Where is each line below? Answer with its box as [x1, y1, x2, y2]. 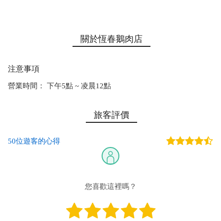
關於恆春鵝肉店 [80, 34, 143, 44]
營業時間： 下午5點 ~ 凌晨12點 [8, 82, 111, 90]
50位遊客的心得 [8, 137, 60, 146]
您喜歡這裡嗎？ [84, 183, 137, 191]
